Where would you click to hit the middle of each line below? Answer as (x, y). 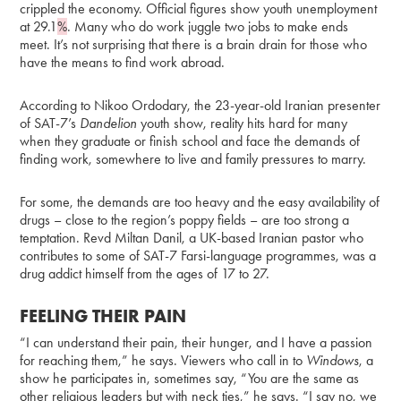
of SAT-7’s (50, 123)
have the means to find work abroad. (123, 62)
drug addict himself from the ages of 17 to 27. (145, 273)
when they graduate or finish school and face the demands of (190, 141)
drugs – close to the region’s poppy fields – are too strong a (185, 219)
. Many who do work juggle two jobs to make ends (208, 26)
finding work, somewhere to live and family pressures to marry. (193, 158)
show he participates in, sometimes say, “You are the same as (190, 378)
